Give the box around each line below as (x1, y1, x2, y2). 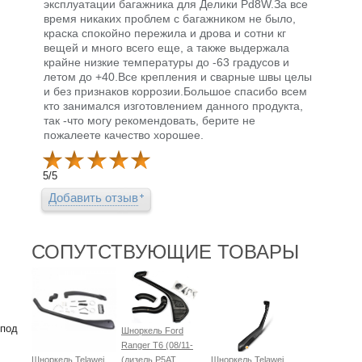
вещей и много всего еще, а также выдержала (44, 41, 289, 55)
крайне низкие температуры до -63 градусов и (44, 56, 289, 69)
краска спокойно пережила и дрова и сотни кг (44, 27, 286, 40)
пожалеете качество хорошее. (44, 128, 204, 142)
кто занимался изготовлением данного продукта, (44, 99, 303, 113)
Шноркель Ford (121, 326, 183, 336)
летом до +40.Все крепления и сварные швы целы (44, 70, 312, 84)
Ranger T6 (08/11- (121, 340, 193, 351)
